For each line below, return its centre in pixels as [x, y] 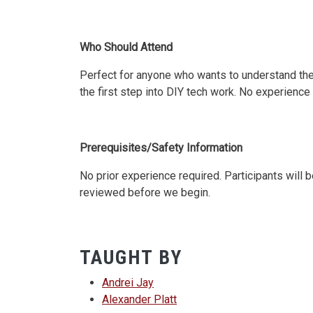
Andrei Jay [128, 282]
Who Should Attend [126, 47]
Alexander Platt [139, 299]
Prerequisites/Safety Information [161, 147]
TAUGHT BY [131, 257]
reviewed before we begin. [145, 192]
